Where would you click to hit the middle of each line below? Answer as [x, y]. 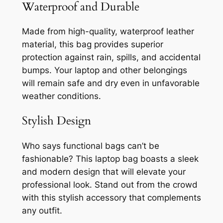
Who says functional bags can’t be [90, 146]
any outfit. [42, 210]
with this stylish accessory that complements [111, 197]
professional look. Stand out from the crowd [110, 184]
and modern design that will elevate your [104, 171]
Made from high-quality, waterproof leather [108, 32]
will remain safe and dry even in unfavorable [111, 83]
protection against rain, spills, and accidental [111, 57]
